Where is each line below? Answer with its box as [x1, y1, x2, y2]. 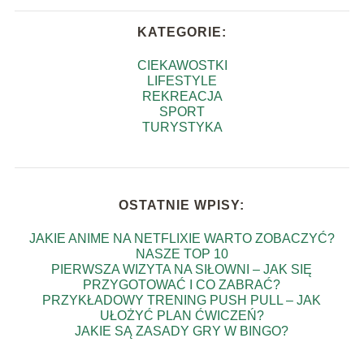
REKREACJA [141, 89, 223, 103]
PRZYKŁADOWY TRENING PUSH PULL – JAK [42, 292, 322, 307]
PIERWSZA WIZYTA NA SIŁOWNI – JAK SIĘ [51, 262, 313, 276]
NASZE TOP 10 [135, 246, 228, 261]
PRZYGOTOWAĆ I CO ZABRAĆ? [83, 277, 281, 292]
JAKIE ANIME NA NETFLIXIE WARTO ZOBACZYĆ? [28, 231, 335, 245]
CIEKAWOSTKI [136, 58, 227, 72]
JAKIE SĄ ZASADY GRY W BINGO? [75, 323, 289, 338]
